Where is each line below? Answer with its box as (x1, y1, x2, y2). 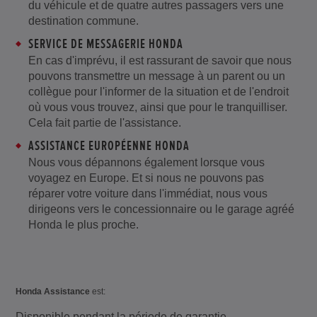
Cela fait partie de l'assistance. (28, 117, 181, 129)
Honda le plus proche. (28, 219, 139, 231)
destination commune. (28, 15, 139, 28)
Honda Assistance (16, 287, 93, 297)
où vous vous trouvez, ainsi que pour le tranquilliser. (28, 101, 287, 114)
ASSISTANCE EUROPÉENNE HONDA (28, 137, 190, 155)
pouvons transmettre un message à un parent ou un (28, 70, 285, 83)
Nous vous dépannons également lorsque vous (28, 156, 265, 169)
